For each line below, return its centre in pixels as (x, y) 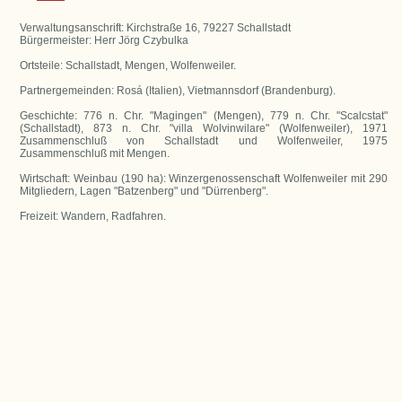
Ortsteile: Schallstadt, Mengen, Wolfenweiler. (128, 65)
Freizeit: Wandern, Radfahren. (93, 216)
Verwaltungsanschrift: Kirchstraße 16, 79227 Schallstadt (155, 27)
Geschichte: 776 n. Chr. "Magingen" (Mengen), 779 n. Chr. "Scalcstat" (204, 115)
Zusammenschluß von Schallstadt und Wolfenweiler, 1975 (204, 140)
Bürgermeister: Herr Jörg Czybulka (104, 40)
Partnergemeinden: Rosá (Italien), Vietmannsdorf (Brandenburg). (178, 90)
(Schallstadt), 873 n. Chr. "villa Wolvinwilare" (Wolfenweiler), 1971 (204, 128)
